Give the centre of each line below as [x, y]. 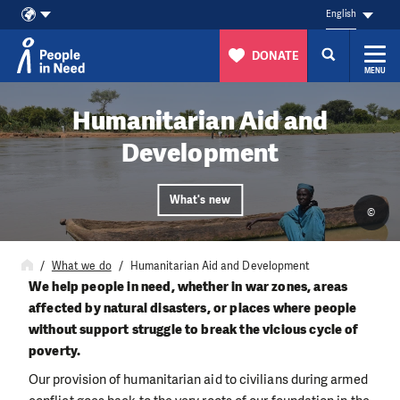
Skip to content [59, 99]
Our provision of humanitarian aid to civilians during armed [198, 379]
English [341, 14]
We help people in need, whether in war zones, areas [188, 286]
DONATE [275, 55]
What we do [81, 267]
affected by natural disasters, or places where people [193, 308]
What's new [200, 200]
